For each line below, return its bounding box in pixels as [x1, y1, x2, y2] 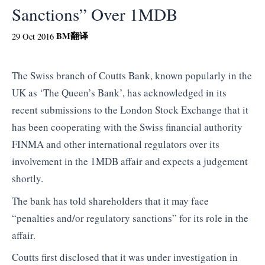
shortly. [12, 172, 43, 185]
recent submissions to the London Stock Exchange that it [12, 103, 248, 117]
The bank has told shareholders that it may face [12, 193, 209, 208]
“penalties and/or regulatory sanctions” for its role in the [12, 211, 248, 225]
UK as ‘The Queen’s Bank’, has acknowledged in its [12, 86, 227, 99]
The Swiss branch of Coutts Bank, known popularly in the [12, 69, 252, 82]
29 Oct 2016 [12, 30, 54, 42]
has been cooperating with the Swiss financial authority [12, 120, 243, 134]
